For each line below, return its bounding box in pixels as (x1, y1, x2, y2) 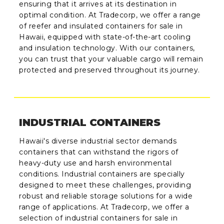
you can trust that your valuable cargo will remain (19, 54, 203, 64)
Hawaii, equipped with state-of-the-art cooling (19, 32, 191, 42)
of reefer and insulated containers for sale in (19, 21, 183, 31)
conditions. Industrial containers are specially (19, 169, 185, 178)
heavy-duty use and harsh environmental (19, 158, 172, 167)
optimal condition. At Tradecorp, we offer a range (19, 10, 201, 20)
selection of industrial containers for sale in (19, 213, 178, 222)
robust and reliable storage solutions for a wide (19, 191, 193, 200)
